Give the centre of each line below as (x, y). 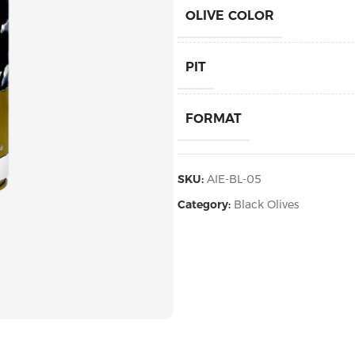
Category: (204, 204)
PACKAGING (225, 170)
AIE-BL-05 (234, 179)
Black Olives (266, 204)
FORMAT (214, 118)
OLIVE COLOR (230, 15)
